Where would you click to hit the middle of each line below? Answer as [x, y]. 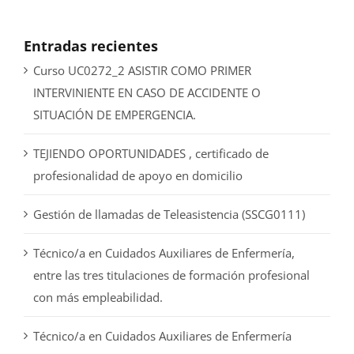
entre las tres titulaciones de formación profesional [171, 275]
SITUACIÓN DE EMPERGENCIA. [115, 114]
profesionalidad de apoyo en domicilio [138, 175]
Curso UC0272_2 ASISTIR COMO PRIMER [142, 70]
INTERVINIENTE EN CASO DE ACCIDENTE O [147, 92]
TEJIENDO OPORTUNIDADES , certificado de [151, 153]
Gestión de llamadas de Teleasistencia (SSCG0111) [169, 214]
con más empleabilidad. [98, 297]
